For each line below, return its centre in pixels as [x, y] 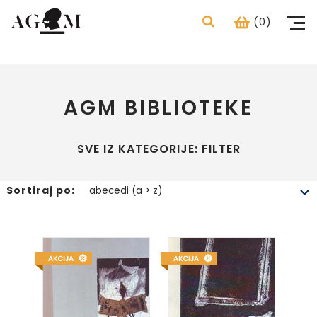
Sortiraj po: [42, 190]
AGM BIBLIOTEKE [158, 108]
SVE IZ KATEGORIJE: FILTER [158, 149]
